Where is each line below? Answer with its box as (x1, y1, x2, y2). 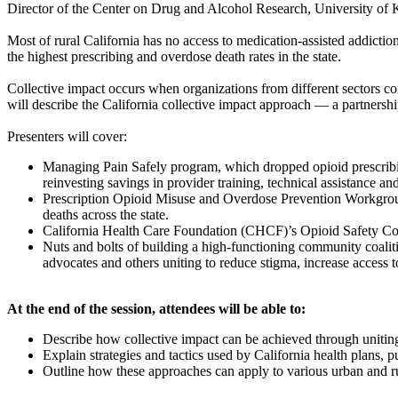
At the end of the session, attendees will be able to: (7, 300, 306, 316)
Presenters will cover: (7, 128, 127, 144)
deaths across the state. (43, 206, 169, 222)
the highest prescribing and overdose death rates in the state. (7, 48, 341, 64)
